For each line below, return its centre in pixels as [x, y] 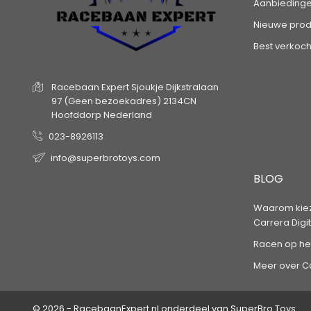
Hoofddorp [76, 115]
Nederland [128, 115]
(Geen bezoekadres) [112, 101]
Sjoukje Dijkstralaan [175, 87]
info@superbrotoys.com [106, 158]
